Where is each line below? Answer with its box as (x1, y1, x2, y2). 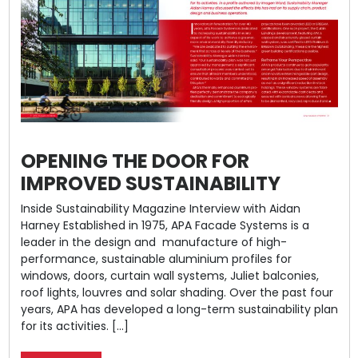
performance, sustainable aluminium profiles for (20, 250, 292, 267)
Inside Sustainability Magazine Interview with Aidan (20, 200, 300, 217)
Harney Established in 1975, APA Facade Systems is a (20, 217, 309, 233)
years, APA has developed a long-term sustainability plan (20, 300, 338, 317)
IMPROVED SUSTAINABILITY (20, 169, 280, 197)
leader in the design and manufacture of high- (20, 233, 287, 250)
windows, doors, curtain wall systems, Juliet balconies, (20, 267, 319, 284)
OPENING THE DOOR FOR (20, 147, 249, 174)
